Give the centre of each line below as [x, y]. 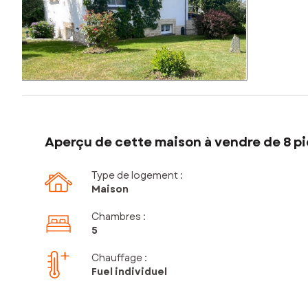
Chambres [116, 217]
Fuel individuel [129, 272]
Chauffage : [119, 258]
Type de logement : [137, 176]
